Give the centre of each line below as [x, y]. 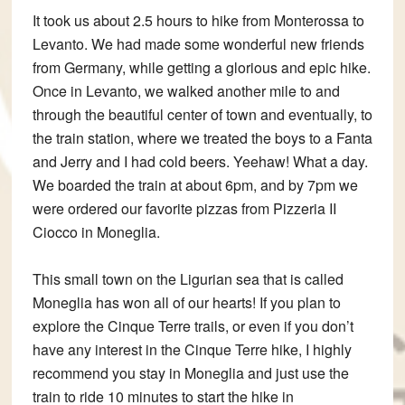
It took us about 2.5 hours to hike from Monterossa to [198, 21]
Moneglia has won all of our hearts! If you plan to [186, 303]
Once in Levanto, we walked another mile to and [186, 91]
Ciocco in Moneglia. [96, 232]
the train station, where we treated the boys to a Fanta [202, 138]
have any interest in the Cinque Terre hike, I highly [192, 350]
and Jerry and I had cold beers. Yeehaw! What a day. [200, 162]
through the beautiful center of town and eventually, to [202, 115]
